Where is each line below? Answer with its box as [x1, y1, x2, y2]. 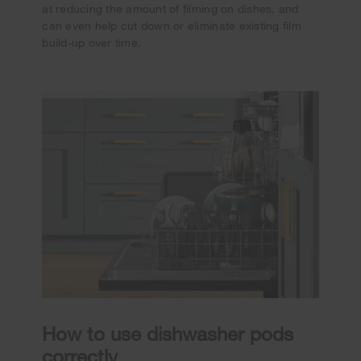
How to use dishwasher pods [42, 322, 294, 346]
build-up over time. [42, 35, 142, 49]
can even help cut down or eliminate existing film [42, 18, 301, 32]
